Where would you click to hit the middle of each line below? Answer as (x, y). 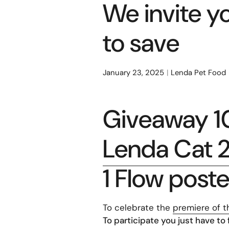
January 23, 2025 (133, 73)
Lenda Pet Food (198, 73)
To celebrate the (138, 208)
